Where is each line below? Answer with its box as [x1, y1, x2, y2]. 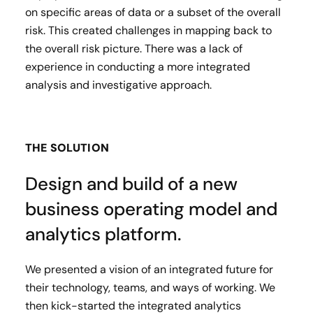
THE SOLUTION [25, 140, 109, 155]
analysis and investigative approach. [25, 78, 212, 92]
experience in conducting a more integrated [25, 59, 250, 74]
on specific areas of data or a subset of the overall [25, 5, 281, 20]
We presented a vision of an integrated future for [25, 262, 273, 277]
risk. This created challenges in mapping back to [25, 23, 272, 38]
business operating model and [25, 197, 277, 221]
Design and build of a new [25, 172, 238, 196]
